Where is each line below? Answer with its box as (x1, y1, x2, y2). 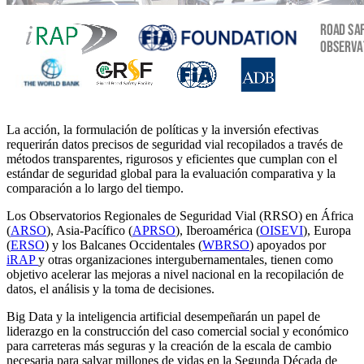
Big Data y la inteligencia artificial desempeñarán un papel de (6, 310, 320, 324)
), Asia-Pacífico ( (46, 223, 132, 238)
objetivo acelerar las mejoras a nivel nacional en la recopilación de (6, 267, 344, 282)
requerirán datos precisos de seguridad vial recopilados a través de (6, 137, 343, 152)
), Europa (303, 223, 351, 238)
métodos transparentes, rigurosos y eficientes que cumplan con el (6, 152, 337, 167)
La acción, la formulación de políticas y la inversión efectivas (6, 123, 318, 137)
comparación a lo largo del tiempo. (6, 181, 184, 196)
